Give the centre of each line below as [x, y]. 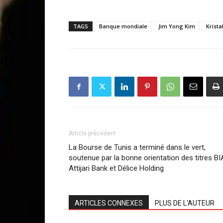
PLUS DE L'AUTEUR [185, 203]
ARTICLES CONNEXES [109, 203]
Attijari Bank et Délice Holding [116, 168]
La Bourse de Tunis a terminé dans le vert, [137, 147]
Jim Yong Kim [177, 26]
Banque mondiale [123, 26]
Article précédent [92, 133]
